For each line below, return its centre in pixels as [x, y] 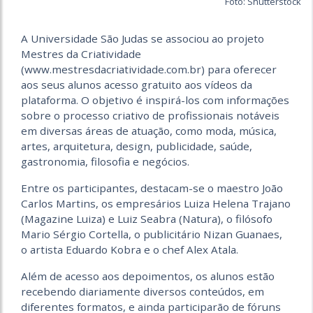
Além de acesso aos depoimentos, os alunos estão [148, 276]
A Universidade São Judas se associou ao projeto [143, 39]
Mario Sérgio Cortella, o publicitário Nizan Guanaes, [152, 234]
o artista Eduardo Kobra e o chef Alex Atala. [130, 250]
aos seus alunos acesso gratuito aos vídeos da [137, 85]
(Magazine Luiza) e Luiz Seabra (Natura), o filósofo [147, 219]
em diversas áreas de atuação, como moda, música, [149, 131]
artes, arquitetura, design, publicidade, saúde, [137, 146]
